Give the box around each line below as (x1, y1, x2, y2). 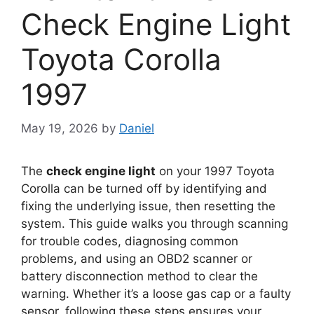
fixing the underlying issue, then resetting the (21, 199, 275, 214)
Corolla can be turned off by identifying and (21, 182, 267, 196)
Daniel (119, 121, 154, 136)
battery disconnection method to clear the (21, 269, 258, 284)
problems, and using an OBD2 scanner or (21, 252, 252, 266)
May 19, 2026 (21, 121, 98, 136)
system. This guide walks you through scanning (21, 217, 288, 231)
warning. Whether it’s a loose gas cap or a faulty (21, 287, 291, 301)
